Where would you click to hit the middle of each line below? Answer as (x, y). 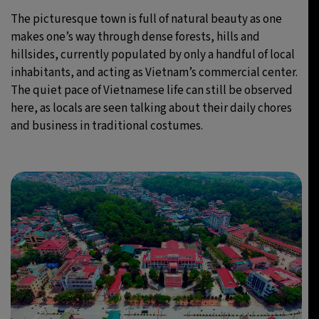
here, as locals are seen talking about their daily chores (151, 108)
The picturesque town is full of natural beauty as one (146, 19)
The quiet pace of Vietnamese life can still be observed (152, 90)
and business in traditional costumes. (107, 126)
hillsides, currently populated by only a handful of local (153, 55)
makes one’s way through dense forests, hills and (135, 37)
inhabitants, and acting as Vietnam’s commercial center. (154, 73)
